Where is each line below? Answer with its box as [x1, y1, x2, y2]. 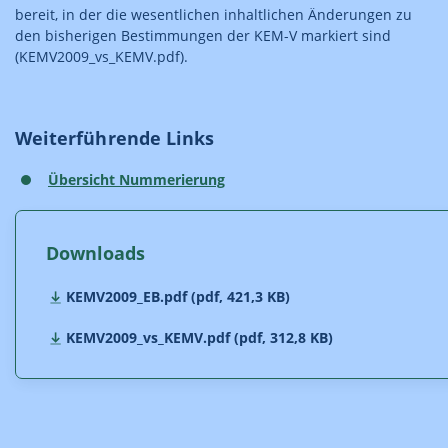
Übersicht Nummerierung [48, 170, 225, 189]
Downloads [46, 241, 146, 265]
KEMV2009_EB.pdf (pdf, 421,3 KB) [66, 287, 290, 306]
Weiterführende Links [15, 126, 215, 150]
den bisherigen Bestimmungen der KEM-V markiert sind [15, 26, 391, 45]
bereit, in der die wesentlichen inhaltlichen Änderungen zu [15, 5, 412, 24]
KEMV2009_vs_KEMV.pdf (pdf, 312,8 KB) [66, 328, 333, 347]
